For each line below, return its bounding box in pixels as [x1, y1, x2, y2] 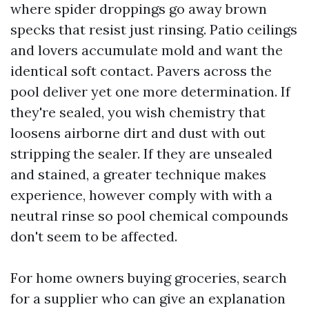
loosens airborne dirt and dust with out [10, 124, 266, 141]
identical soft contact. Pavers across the [10, 62, 272, 79]
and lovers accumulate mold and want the [10, 41, 283, 59]
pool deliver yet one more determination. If [10, 83, 290, 100]
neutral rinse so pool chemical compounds [10, 207, 288, 224]
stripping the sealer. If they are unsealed [10, 145, 272, 162]
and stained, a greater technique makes [10, 166, 266, 183]
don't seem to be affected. [10, 228, 177, 245]
